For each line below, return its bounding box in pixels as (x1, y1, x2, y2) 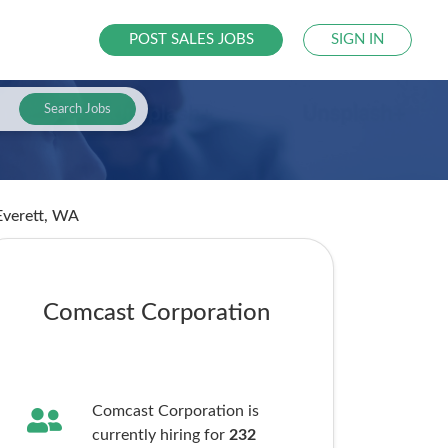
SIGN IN (331, 32, 385, 47)
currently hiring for (91, 427, 229, 443)
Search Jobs (43, 102, 111, 116)
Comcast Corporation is (91, 403, 259, 419)
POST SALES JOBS (128, 32, 254, 47)
